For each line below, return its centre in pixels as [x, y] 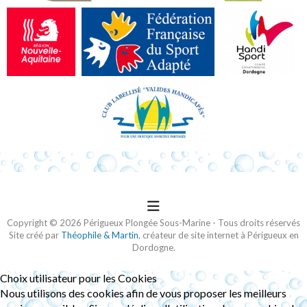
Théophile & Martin [99, 235]
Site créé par [35, 235]
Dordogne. [153, 248]
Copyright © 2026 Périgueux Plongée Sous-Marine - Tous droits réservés [153, 223]
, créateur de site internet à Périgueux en [218, 235]
